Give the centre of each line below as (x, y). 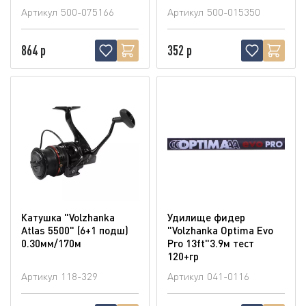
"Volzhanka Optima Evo (220, 230)
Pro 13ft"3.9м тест (211, 243)
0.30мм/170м (51, 243)
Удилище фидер (206, 217)
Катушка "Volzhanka (68, 217)
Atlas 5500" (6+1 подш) (75, 230)
